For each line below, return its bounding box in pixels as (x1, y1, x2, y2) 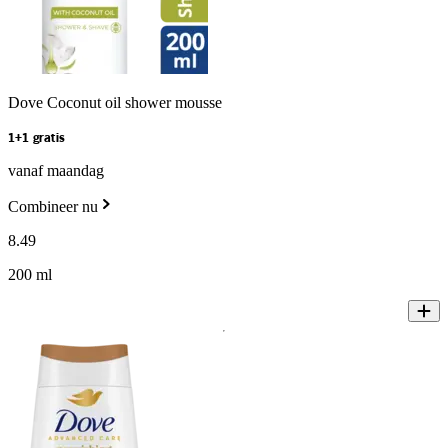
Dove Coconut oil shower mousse (8, 94, 222, 112)
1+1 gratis (8, 133, 65, 145)
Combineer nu (8, 198, 98, 216)
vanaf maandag (8, 162, 104, 180)
